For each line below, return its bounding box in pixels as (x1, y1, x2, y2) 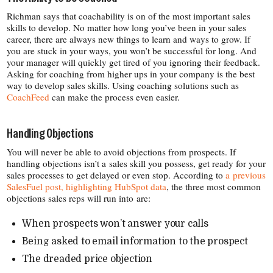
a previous (225, 169, 266, 182)
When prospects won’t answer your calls (22, 218, 208, 230)
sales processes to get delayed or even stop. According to (7, 169, 226, 182)
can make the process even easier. (49, 91, 180, 104)
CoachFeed (7, 91, 50, 104)
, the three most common (166, 180, 261, 193)
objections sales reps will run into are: (7, 192, 151, 205)
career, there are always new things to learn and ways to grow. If (7, 33, 251, 46)
